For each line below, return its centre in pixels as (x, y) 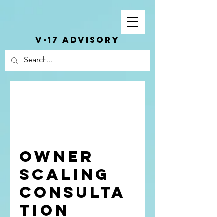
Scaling (65, 174)
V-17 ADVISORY (77, 40)
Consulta (73, 192)
